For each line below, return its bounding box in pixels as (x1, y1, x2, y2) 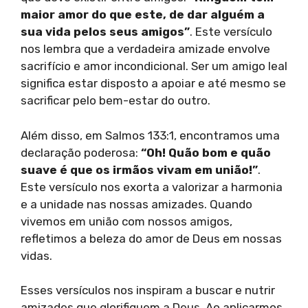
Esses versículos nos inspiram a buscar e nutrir (21, 283, 275, 298)
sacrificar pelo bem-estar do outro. (21, 93, 210, 108)
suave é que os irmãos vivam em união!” (21, 162, 258, 177)
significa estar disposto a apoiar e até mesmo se (21, 76, 286, 91)
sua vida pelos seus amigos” (21, 25, 190, 39)
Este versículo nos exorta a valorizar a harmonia (21, 179, 283, 194)
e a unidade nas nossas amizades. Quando (21, 197, 252, 211)
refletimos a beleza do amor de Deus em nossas (21, 231, 282, 245)
